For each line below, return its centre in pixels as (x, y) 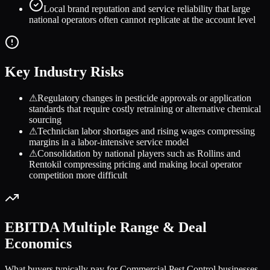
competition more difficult (78, 175)
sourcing (45, 119)
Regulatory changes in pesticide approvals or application (144, 98)
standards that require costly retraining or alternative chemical (145, 108)
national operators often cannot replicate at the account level (142, 19)
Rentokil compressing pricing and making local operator (135, 164)
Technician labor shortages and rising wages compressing (146, 131)
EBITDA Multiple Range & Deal (106, 227)
